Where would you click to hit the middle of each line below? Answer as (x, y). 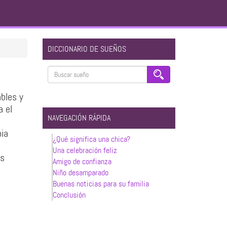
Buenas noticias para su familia (101, 184)
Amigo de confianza (82, 161)
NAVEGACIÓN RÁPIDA (79, 118)
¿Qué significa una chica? (91, 139)
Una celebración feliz (85, 150)
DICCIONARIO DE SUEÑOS (87, 49)
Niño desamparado (80, 173)
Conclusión (69, 195)
